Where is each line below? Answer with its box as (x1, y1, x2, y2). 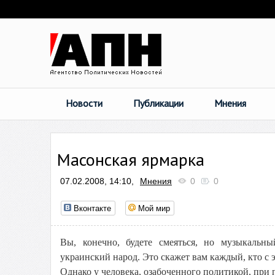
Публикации (133, 97, 184, 109)
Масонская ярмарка (57, 148, 204, 171)
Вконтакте (74, 202, 111, 214)
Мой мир (138, 202, 170, 214)
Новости (66, 97, 103, 109)
